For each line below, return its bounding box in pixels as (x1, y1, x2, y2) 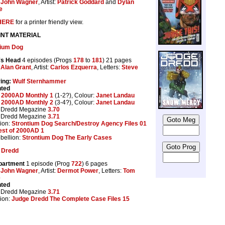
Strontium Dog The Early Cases (22, 134, 112, 141)
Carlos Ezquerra (50, 63, 97, 71)
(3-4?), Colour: (53, 98, 96, 106)
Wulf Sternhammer (13, 77, 66, 85)
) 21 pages (102, 56, 132, 64)
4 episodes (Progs (21, 56, 73, 64)
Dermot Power (57, 167, 98, 174)
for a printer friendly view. (14, 18, 83, 26)
